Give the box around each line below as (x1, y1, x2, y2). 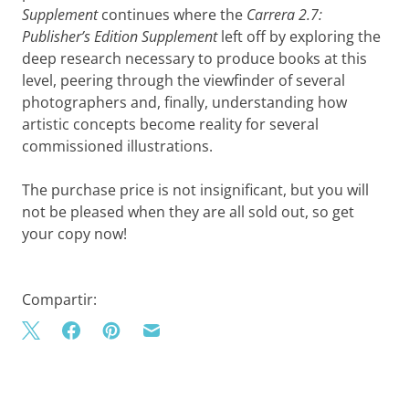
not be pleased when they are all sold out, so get (22, 202, 354, 222)
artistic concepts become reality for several (22, 114, 319, 134)
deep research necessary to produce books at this (22, 48, 367, 68)
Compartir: (22, 289, 97, 309)
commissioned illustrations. (22, 136, 213, 156)
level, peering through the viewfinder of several (22, 70, 345, 90)
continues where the (101, 5, 246, 25)
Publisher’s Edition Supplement (22, 26, 217, 47)
